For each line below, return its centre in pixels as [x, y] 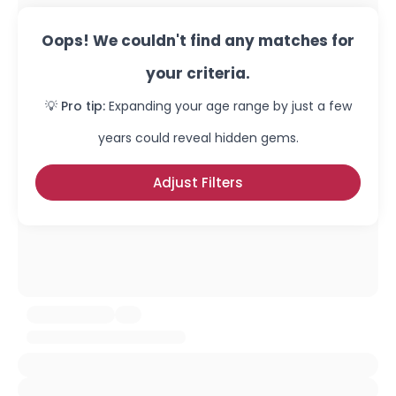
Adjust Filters [198, 183]
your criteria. [198, 73]
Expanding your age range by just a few [230, 106]
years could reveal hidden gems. [198, 138]
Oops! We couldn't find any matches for [198, 41]
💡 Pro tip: [75, 106]
